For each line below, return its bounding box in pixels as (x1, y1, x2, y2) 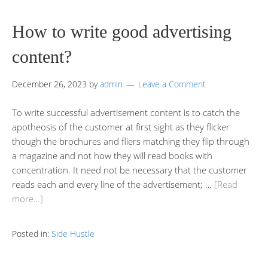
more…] (12, 192, 43, 205)
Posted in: (12, 227, 51, 239)
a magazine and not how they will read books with (12, 149, 212, 162)
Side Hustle (51, 227, 95, 239)
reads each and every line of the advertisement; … (12, 178, 214, 190)
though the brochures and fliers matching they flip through (12, 135, 249, 147)
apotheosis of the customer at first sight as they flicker (12, 120, 230, 133)
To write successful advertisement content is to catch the (12, 106, 240, 118)
